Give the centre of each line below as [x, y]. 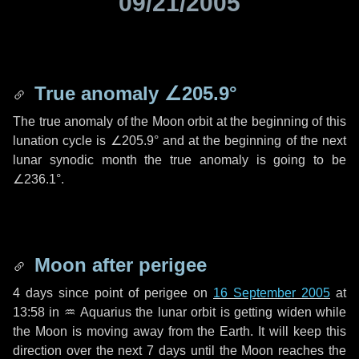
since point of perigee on [133, 293]
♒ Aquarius [97, 312]
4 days [33, 293]
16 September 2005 [272, 293]
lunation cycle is [62, 141]
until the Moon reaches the [266, 351]
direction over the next [80, 351]
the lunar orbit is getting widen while [239, 312]
